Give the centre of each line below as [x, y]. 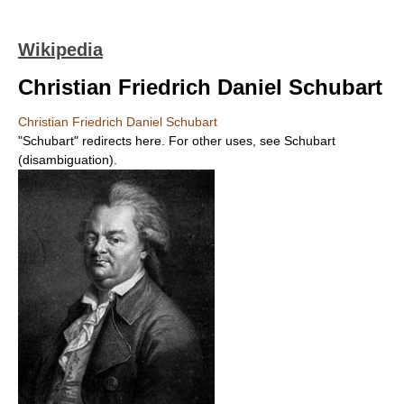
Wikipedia [60, 50]
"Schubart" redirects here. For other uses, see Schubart [177, 141]
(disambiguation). [68, 160]
